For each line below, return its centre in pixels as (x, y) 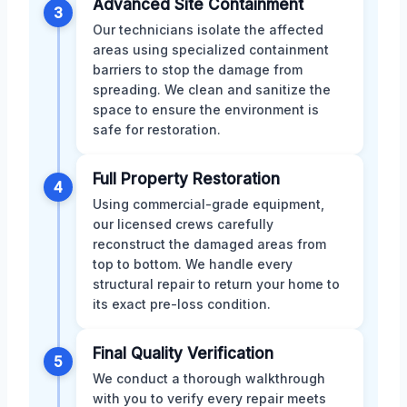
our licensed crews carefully (183, 223)
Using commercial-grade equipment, (208, 203)
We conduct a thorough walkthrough (209, 378)
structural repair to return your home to (216, 283)
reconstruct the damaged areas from (209, 243)
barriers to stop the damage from (198, 69)
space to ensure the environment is (206, 109)
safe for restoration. (157, 129)
